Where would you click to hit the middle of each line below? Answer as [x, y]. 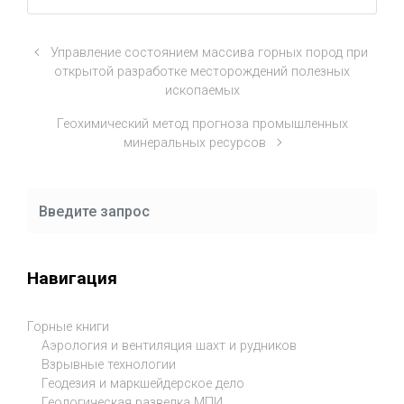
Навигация [72, 278]
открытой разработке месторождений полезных [202, 72]
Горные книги [68, 327]
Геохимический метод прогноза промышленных [202, 124]
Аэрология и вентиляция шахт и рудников [169, 346]
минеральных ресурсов [195, 143]
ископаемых [202, 91]
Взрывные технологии [109, 365]
